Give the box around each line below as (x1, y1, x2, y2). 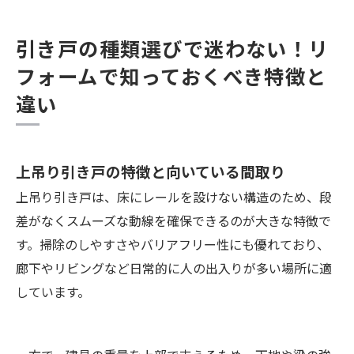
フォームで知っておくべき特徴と (16, 62, 327, 91)
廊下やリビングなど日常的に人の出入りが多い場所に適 (16, 258, 332, 278)
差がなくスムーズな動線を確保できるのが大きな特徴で (16, 211, 331, 231)
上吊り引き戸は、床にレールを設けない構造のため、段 (16, 187, 332, 207)
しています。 (16, 282, 90, 302)
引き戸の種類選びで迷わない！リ (16, 34, 330, 63)
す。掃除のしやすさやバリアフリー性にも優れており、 (16, 235, 330, 254)
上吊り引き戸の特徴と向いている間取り (16, 160, 285, 183)
